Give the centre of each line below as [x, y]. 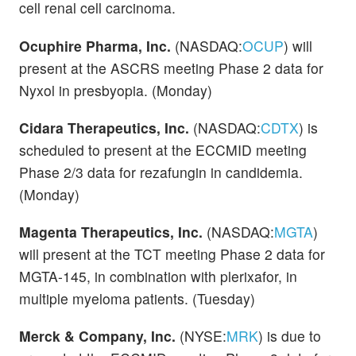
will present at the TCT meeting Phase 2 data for [172, 253]
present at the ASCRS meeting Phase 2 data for [171, 68]
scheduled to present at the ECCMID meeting [163, 149]
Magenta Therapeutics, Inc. [113, 231]
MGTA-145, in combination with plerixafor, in [158, 276]
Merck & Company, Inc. [99, 336]
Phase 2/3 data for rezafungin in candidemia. [161, 172]
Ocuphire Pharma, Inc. [97, 45]
